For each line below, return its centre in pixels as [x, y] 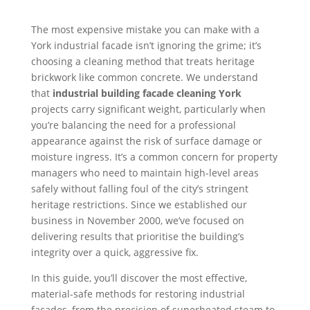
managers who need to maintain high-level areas [145, 172]
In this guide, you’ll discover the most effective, [139, 277]
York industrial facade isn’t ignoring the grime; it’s [146, 45]
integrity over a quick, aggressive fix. [115, 252]
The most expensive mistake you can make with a [145, 29]
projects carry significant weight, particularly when [148, 109]
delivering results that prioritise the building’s [137, 236]
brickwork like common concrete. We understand [144, 77]
